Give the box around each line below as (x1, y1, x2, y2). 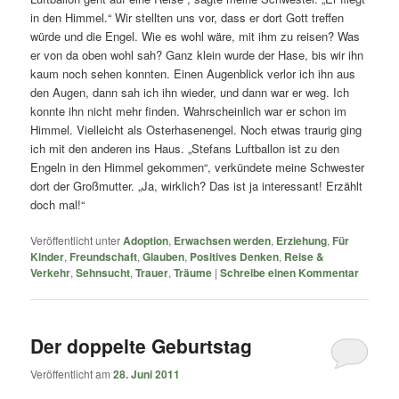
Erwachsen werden (174, 232, 272, 249)
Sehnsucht (76, 265, 131, 281)
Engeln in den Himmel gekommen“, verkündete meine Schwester (30, 158, 365, 175)
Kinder (30, 248, 65, 265)
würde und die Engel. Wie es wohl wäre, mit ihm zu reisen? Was (30, 27, 361, 45)
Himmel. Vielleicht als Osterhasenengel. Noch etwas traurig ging (30, 120, 362, 138)
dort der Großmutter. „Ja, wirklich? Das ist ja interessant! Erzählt (30, 176, 363, 194)
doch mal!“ (30, 195, 85, 213)
